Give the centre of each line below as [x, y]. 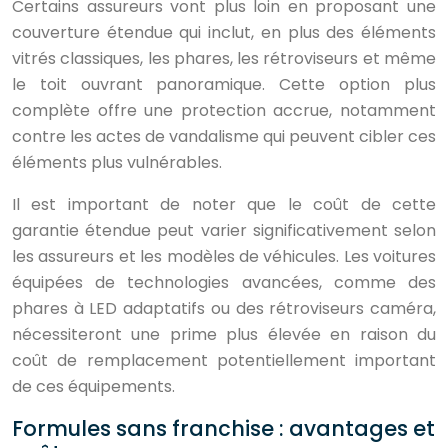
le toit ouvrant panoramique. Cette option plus [224, 84]
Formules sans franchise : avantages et [223, 428]
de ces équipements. [93, 386]
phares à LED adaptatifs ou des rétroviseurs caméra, [224, 308]
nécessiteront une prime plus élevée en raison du [224, 334]
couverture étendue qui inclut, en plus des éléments [224, 32]
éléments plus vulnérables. [117, 162]
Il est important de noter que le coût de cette [224, 204]
